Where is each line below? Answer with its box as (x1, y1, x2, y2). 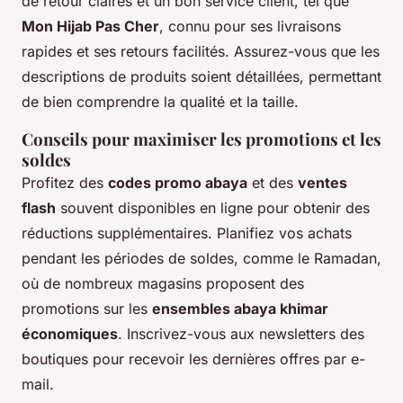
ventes (298, 173, 347, 192)
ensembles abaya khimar (152, 299, 328, 318)
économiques (22, 324, 118, 343)
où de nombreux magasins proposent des (22, 273, 304, 292)
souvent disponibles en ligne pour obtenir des (56, 198, 370, 217)
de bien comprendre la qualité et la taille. (22, 92, 299, 111)
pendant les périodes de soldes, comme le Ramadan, (22, 248, 381, 267)
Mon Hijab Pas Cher (22, 16, 159, 35)
